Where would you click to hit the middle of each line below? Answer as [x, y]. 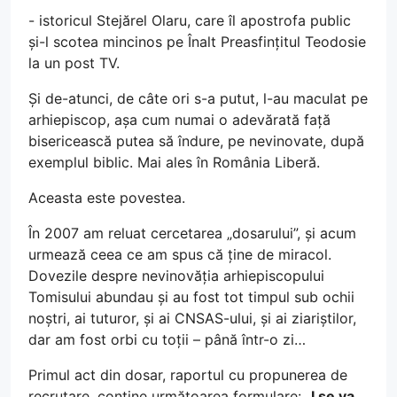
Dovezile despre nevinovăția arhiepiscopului [176, 275]
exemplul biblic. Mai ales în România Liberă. [174, 162]
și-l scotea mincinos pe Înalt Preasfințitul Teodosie [197, 41]
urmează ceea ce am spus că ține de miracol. [180, 254]
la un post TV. [74, 62]
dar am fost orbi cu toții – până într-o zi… [167, 339]
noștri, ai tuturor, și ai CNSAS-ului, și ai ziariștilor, [192, 318]
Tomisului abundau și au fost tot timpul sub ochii [191, 296]
